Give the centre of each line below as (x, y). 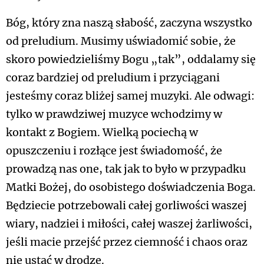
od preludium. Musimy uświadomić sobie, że (121, 41)
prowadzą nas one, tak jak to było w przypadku (126, 169)
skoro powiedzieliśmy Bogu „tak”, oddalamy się (131, 60)
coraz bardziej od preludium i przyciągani (113, 78)
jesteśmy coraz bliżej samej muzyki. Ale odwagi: (130, 96)
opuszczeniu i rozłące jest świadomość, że (114, 151)
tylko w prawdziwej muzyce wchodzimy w (114, 114)
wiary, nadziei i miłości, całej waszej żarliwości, (129, 224)
